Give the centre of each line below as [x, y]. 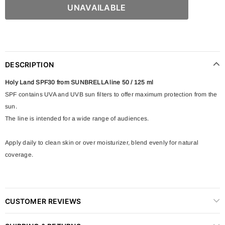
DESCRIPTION [30, 64]
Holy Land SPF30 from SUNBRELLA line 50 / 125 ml [79, 82]
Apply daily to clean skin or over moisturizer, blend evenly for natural [102, 142]
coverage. [19, 154]
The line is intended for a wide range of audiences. [77, 118]
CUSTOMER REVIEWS [43, 201]
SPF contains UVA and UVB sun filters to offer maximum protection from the [111, 94]
